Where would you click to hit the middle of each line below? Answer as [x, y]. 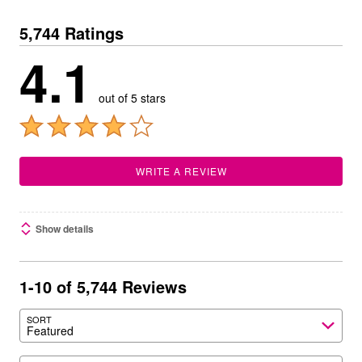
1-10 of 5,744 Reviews [103, 286]
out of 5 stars [132, 98]
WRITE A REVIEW [181, 171]
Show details [65, 229]
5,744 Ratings [72, 33]
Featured [50, 330]
